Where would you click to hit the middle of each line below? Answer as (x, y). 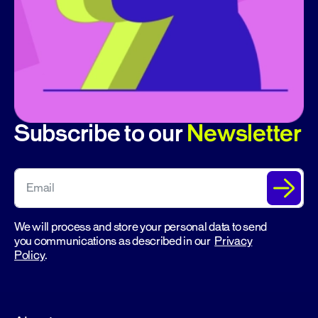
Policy (30, 256)
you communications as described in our (115, 241)
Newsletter (244, 134)
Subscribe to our (101, 134)
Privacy (234, 241)
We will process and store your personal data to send (141, 227)
